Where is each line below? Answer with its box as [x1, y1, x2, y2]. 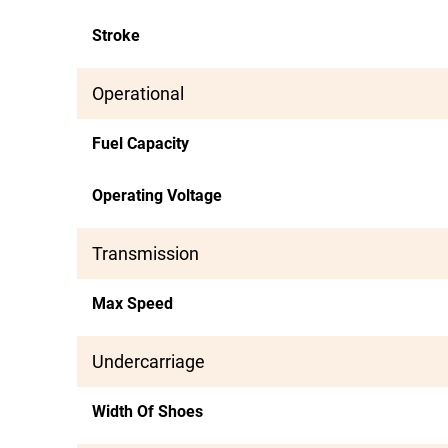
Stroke [92, 26, 140, 45]
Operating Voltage [92, 186, 222, 205]
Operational [92, 83, 184, 104]
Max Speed [92, 294, 173, 313]
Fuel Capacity [92, 134, 189, 153]
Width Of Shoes [92, 402, 203, 421]
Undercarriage [92, 351, 205, 372]
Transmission [92, 243, 199, 264]
